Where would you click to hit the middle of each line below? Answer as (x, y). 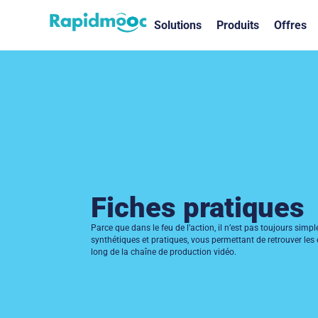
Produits (238, 25)
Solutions (178, 25)
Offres (290, 25)
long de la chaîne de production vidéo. (163, 252)
